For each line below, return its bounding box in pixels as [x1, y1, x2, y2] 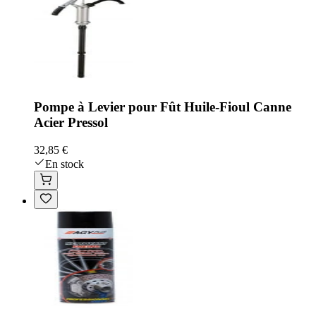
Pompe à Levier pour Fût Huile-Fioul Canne [34, 99, 291, 115]
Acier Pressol [34, 115, 108, 130]
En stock [45, 157, 84, 170]
